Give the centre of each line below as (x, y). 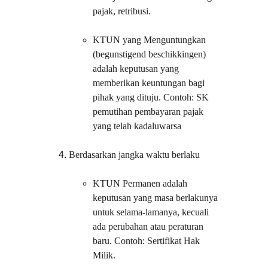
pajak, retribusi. (122, 11)
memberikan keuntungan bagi (150, 83)
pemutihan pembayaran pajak (150, 112)
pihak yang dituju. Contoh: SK (152, 97)
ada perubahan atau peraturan (150, 226)
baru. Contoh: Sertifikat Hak (148, 241)
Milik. (104, 255)
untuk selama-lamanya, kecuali (152, 212)
